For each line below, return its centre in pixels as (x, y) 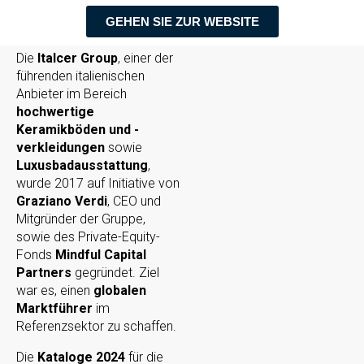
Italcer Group (78, 58)
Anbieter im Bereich (71, 94)
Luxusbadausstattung (82, 166)
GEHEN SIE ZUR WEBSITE (182, 22)
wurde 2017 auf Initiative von (98, 184)
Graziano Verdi (62, 201)
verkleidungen (61, 148)
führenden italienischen (80, 76)
